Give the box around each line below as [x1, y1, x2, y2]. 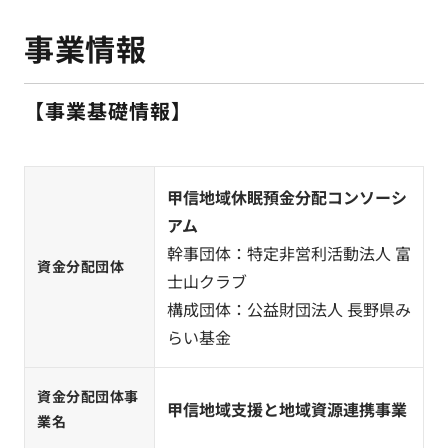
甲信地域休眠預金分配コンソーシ [167, 185, 407, 209]
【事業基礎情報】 [24, 96, 192, 125]
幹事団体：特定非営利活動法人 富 [167, 241, 411, 265]
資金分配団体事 [37, 386, 139, 406]
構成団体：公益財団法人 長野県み [167, 297, 411, 321]
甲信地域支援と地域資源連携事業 [167, 397, 407, 421]
